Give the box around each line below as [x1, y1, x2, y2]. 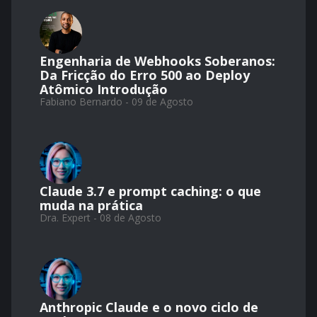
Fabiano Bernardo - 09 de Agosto [40, 95, 193, 109]
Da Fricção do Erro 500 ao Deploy [40, 67, 250, 84]
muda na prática [40, 197, 143, 214]
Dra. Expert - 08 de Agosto [40, 211, 161, 225]
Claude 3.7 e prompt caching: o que [40, 183, 261, 200]
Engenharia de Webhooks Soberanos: [40, 52, 275, 70]
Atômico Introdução [40, 81, 168, 98]
